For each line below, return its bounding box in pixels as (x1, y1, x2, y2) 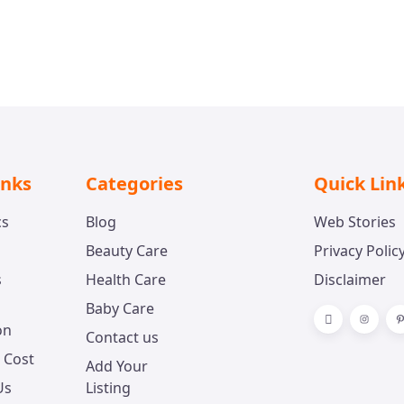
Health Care (85, 269, 166, 289)
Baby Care (85, 298, 154, 318)
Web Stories (314, 211, 396, 232)
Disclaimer (314, 269, 386, 289)
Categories (85, 170, 183, 196)
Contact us (85, 326, 159, 347)
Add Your (85, 355, 148, 376)
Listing (85, 377, 131, 398)
